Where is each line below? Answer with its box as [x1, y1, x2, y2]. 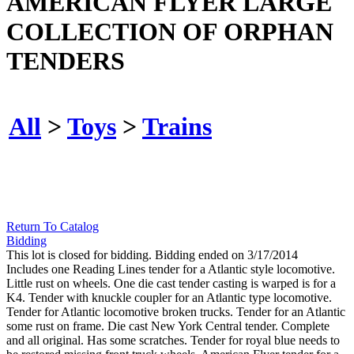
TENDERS [6, 46, 125, 75]
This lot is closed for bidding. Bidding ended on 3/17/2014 [6, 248, 298, 262]
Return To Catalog [6, 220, 99, 234]
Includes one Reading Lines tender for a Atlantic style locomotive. [6, 262, 335, 277]
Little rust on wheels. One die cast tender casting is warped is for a [6, 277, 336, 291]
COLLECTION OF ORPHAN [6, 17, 333, 46]
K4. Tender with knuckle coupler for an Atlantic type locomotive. [6, 291, 332, 305]
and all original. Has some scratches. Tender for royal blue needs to [6, 333, 340, 348]
